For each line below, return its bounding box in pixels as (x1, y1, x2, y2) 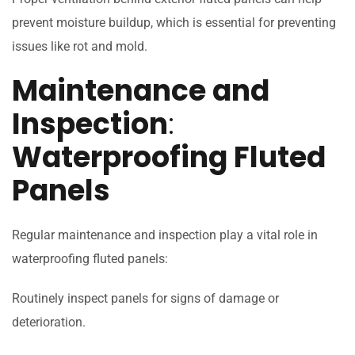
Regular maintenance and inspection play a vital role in (12, 227, 318, 243)
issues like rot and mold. (12, 39, 147, 55)
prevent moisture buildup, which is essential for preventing (12, 15, 336, 31)
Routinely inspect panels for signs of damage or (12, 291, 279, 307)
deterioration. (12, 315, 86, 330)
